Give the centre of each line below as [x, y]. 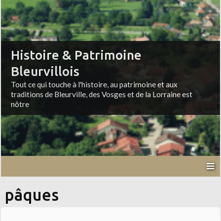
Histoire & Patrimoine [76, 55]
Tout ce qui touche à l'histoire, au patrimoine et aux [94, 85]
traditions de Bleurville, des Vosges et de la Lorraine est [102, 94]
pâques [32, 195]
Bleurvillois [45, 72]
